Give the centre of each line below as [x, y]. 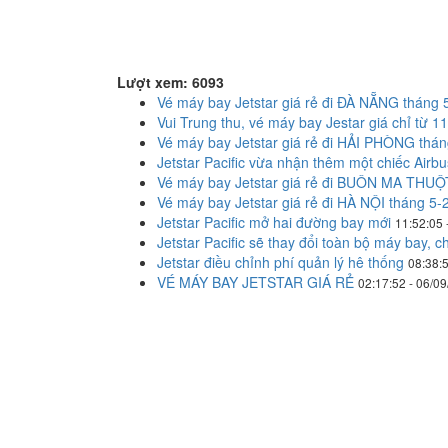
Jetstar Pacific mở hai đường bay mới [274, 222]
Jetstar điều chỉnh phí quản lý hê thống [280, 262]
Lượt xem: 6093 [170, 82]
